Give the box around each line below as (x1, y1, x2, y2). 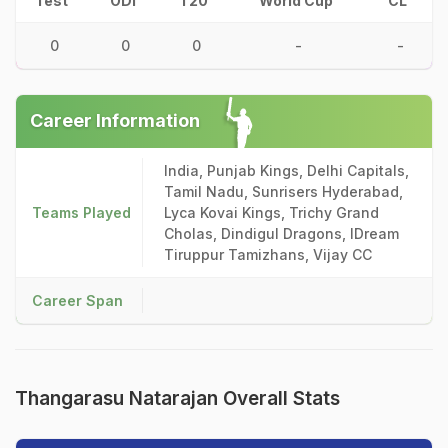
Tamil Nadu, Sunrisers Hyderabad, (164, 183, 403, 200)
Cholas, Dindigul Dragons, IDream (164, 225, 399, 242)
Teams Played (32, 204, 131, 221)
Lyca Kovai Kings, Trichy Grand (164, 204, 379, 221)
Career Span (32, 292, 123, 309)
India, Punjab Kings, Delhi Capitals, (164, 162, 409, 179)
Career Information (30, 110, 200, 131)
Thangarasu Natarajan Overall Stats (15, 387, 340, 410)
